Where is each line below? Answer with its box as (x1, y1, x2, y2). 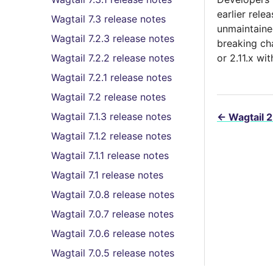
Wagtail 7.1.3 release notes (51, 110, 171, 122)
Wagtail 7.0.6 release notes (51, 227, 174, 239)
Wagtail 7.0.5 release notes (51, 247, 174, 259)
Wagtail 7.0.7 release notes (51, 208, 174, 220)
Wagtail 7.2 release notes (51, 91, 166, 103)
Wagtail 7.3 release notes (51, 13, 166, 25)
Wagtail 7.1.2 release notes (51, 130, 171, 142)
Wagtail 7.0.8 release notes (51, 188, 174, 200)
